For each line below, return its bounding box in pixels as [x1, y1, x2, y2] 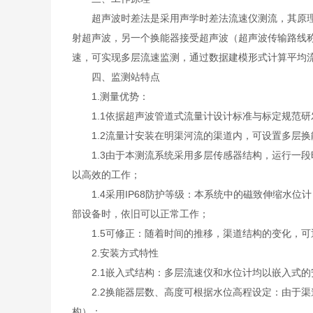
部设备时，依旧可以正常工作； [71, 208, 209, 219]
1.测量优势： [71, 91, 149, 102]
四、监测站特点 [71, 71, 160, 82]
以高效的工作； [71, 169, 140, 180]
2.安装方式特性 [71, 247, 159, 259]
